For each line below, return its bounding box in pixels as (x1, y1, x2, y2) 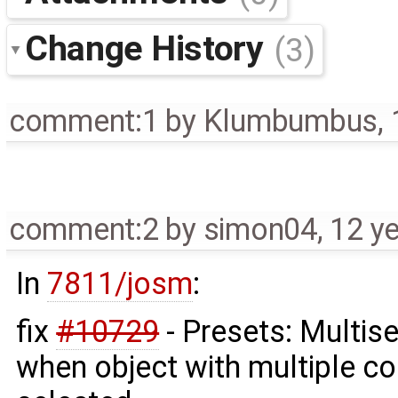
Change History (25, 28, 273, 70)
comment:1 (8, 103, 159, 139)
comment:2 (8, 211, 159, 247)
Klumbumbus (203, 103, 378, 139)
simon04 (203, 211, 317, 247)
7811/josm (47, 265, 194, 301)
